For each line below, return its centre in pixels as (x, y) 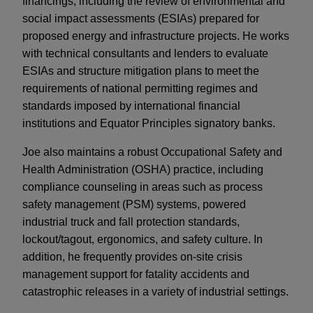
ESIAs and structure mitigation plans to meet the (141, 71)
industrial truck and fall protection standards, (131, 222)
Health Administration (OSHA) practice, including (143, 170)
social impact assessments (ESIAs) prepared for (141, 19)
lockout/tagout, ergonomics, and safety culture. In (143, 240)
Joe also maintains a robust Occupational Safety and (152, 152)
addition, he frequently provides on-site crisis (132, 257)
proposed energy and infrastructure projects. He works (156, 36)
